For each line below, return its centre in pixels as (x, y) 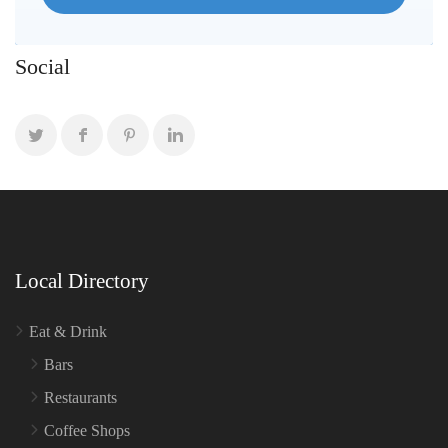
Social (42, 67)
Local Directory (82, 281)
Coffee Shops (87, 431)
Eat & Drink (68, 332)
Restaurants (80, 398)
